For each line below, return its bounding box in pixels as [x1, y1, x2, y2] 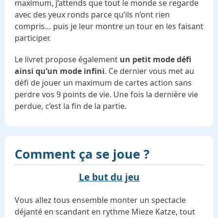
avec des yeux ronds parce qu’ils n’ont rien [15, 9, 170, 20]
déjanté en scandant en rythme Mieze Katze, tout [15, 206, 195, 217]
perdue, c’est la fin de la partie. [15, 100, 127, 111]
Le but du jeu [78, 170, 140, 183]
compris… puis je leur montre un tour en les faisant [15, 20, 203, 32]
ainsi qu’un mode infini [15, 65, 105, 76]
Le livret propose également [15, 54, 120, 65]
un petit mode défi [120, 54, 191, 65]
